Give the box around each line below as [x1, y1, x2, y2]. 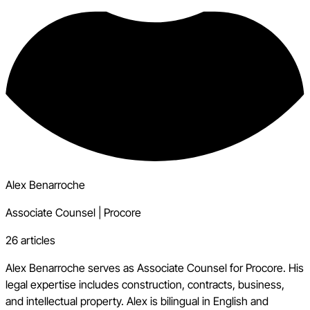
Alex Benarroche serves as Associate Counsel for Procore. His [6, 260, 304, 275]
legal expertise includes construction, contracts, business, [6, 277, 284, 291]
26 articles [6, 232, 55, 247]
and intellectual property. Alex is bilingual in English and [6, 293, 268, 308]
